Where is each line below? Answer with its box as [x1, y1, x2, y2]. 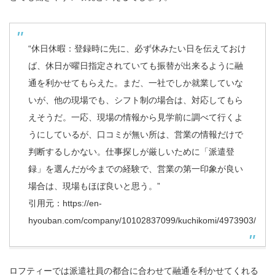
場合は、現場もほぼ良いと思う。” [28, 180, 160, 191]
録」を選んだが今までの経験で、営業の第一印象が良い [28, 163, 243, 174]
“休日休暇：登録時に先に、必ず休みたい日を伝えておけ [28, 43, 246, 53]
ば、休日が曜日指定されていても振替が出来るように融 [28, 60, 243, 71]
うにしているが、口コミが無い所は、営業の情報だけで [28, 129, 243, 139]
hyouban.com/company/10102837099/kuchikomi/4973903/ [28, 215, 256, 225]
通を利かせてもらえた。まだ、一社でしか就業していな [28, 77, 243, 88]
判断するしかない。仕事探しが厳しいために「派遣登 [28, 146, 234, 157]
